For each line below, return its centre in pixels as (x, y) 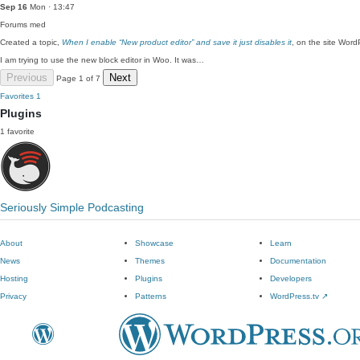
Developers (291, 278)
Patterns (151, 296)
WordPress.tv (296, 296)
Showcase (154, 243)
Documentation (298, 261)
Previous (27, 78)
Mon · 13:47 (51, 7)
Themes (150, 261)
